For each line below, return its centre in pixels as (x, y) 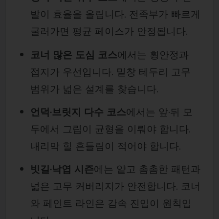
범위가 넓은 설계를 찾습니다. (94, 88)
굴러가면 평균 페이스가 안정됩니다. (109, 31)
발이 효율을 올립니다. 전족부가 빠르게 (115, 14)
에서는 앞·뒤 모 (159, 112)
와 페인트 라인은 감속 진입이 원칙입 (111, 203)
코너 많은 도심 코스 (74, 54)
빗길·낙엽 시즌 (62, 169)
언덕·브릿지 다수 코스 (78, 112)
